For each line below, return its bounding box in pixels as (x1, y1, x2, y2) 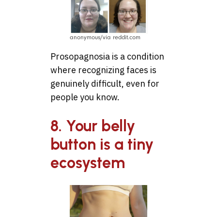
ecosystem (50, 154, 125, 172)
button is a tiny (50, 135, 154, 154)
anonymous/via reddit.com (70, 33, 140, 41)
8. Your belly (50, 117, 135, 136)
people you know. (50, 91, 120, 103)
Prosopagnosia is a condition (50, 50, 164, 62)
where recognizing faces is (50, 64, 156, 76)
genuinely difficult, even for (50, 77, 159, 89)
